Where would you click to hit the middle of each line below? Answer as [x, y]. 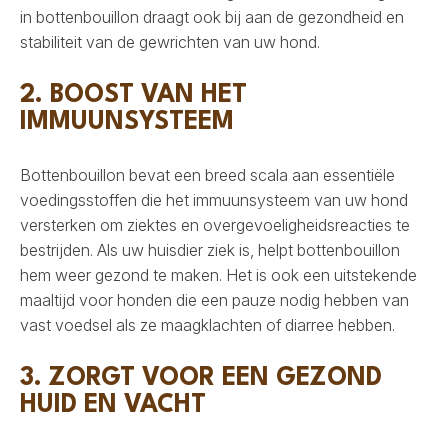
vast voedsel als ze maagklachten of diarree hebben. [207, 324]
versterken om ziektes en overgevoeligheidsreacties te [215, 224]
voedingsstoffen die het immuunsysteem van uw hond [214, 199]
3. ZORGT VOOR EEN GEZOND [201, 378]
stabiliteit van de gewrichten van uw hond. [170, 41]
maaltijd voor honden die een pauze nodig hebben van [214, 299]
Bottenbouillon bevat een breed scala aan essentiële [207, 174]
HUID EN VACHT [113, 405]
